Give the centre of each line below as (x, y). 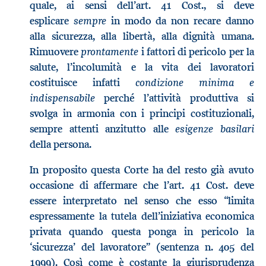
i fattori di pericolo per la (197, 51)
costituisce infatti (83, 82)
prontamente (110, 51)
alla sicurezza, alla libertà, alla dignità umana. (142, 36)
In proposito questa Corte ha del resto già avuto (142, 170)
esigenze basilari (215, 128)
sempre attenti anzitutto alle (103, 129)
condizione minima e (195, 82)
